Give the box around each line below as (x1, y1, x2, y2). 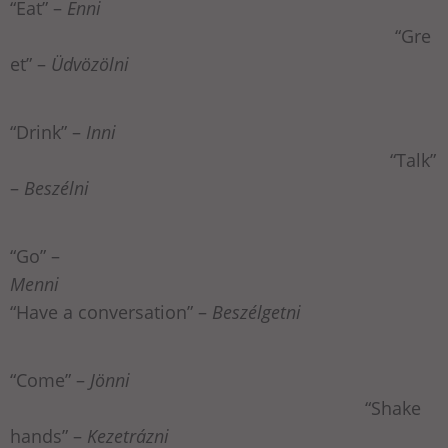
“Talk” (390, 148, 436, 173)
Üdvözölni (51, 52, 129, 77)
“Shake (10, 396, 421, 421)
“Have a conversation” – (10, 300, 212, 325)
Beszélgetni (212, 300, 301, 325)
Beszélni (24, 176, 89, 201)
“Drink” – (10, 120, 86, 145)
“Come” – (10, 368, 90, 393)
